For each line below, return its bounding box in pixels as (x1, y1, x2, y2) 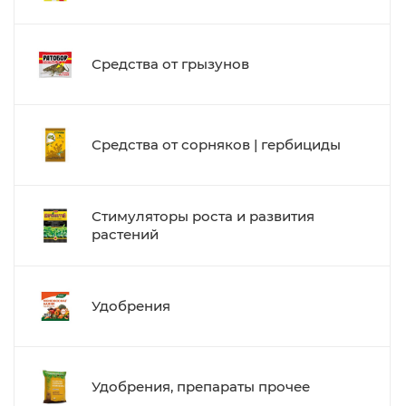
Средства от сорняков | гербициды (92, 136, 341, 153)
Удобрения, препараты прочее (92, 378, 310, 395)
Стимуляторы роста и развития (92, 208, 314, 225)
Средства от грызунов (92, 55, 249, 72)
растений (92, 226, 159, 243)
